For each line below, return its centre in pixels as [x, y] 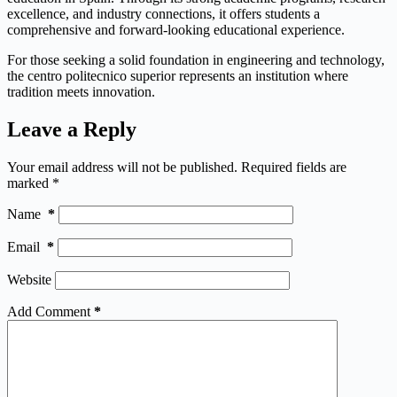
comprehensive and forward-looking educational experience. [176, 29]
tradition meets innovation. [81, 91]
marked [30, 183]
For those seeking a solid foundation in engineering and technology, [196, 59]
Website [29, 279]
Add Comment [49, 311]
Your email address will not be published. [122, 167]
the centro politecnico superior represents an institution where [178, 75]
